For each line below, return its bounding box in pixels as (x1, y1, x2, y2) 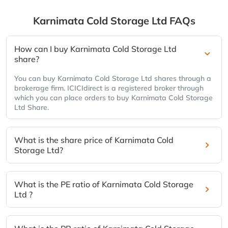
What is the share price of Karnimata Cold (14, 135, 174, 146)
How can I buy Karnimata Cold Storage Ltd (14, 44, 177, 54)
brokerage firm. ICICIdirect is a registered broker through (14, 83, 204, 93)
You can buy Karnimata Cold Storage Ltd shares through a (14, 74, 211, 83)
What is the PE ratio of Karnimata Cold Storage (14, 179, 193, 190)
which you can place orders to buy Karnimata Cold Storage (14, 93, 213, 103)
